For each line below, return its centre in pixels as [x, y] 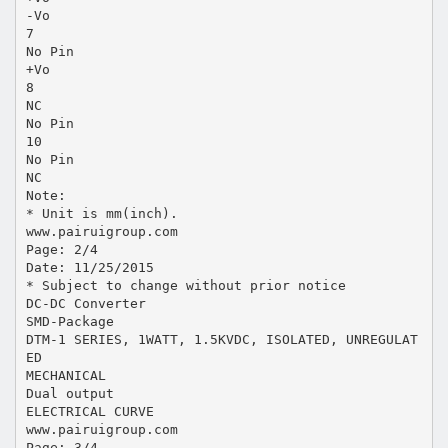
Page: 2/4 [61, 249]
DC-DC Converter [85, 303]
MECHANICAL [65, 375]
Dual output [69, 393]
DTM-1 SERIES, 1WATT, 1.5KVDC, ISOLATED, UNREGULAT [221, 339]
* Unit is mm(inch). [101, 213]
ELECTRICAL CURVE [89, 411]
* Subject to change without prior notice [185, 285]
